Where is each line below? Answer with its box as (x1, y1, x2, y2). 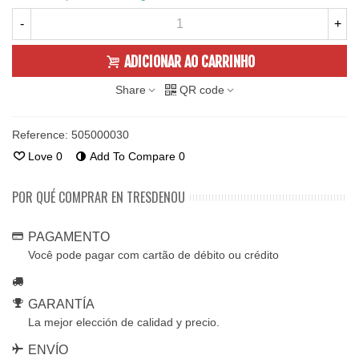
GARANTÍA (28, 297, 95, 311)
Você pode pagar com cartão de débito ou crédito (28, 248, 279, 261)
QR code (179, 83, 224, 96)
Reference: (12, 128, 68, 141)
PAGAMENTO (28, 230, 110, 244)
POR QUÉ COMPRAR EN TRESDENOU (12, 188, 185, 207)
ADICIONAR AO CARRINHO (123, 52, 255, 71)
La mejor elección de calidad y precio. (28, 316, 220, 329)
